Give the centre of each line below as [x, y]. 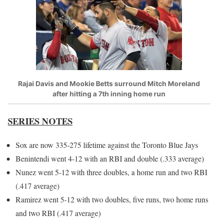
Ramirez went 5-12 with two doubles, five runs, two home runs [112, 199]
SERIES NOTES [40, 121]
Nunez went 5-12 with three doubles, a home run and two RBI [111, 172]
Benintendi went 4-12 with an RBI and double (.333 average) [110, 158]
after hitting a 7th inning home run [109, 93]
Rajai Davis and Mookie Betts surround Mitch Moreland [109, 83]
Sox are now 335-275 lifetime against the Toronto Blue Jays [107, 145]
